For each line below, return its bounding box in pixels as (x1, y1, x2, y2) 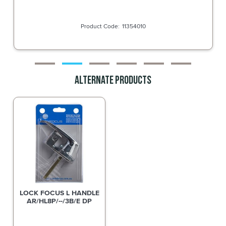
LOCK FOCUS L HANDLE (19, 187, 99, 198)
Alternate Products (75, 74, 151, 88)
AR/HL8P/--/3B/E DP (27, 195, 92, 206)
